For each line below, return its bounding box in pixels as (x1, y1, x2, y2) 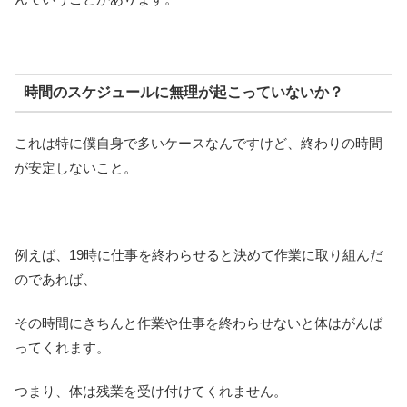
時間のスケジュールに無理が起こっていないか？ (23, 84, 343, 101)
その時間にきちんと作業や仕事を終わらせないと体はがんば (15, 315, 382, 332)
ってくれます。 (15, 340, 110, 356)
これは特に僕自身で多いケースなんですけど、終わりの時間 (15, 135, 382, 152)
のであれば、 (15, 272, 96, 288)
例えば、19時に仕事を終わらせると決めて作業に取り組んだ (15, 247, 383, 263)
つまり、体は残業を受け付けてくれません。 (15, 383, 287, 400)
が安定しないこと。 (15, 160, 137, 176)
